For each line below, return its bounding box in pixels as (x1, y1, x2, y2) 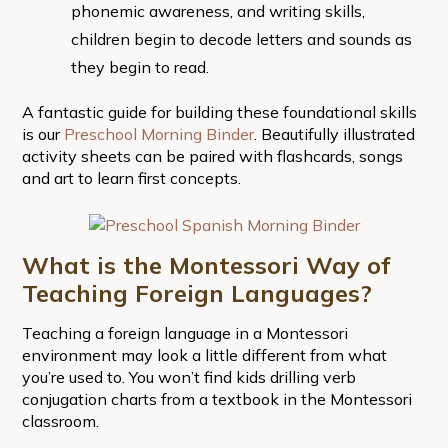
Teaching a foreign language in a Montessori (21, 322, 348, 343)
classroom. (21, 410, 99, 431)
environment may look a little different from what (21, 344, 387, 365)
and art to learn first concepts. (21, 167, 241, 188)
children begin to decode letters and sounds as (70, 28, 412, 49)
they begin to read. (70, 56, 209, 77)
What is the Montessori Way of (21, 249, 390, 280)
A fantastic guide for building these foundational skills (21, 101, 417, 122)
